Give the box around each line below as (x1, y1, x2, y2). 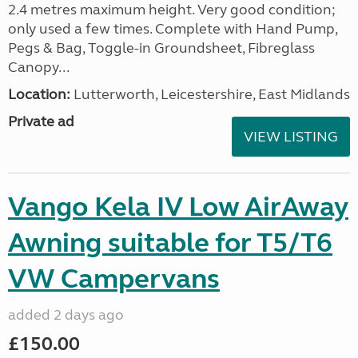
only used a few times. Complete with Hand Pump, (8, 20, 337, 38)
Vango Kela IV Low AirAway (8, 190, 348, 224)
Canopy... (8, 58, 70, 76)
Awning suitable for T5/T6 (8, 226, 332, 260)
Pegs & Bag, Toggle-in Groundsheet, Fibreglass (8, 39, 315, 57)
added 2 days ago (8, 306, 124, 324)
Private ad (8, 113, 74, 130)
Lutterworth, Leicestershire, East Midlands (70, 86, 350, 103)
